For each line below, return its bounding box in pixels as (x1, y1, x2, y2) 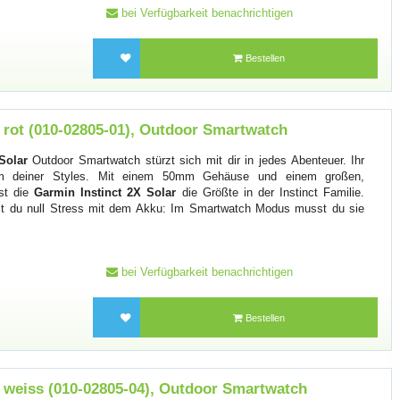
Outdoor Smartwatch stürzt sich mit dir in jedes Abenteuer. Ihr (27, 154, 365, 168)
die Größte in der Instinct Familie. (176, 186, 365, 200)
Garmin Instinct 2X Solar (34, 186, 177, 200)
